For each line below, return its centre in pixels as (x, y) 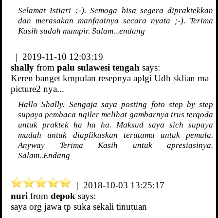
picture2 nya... (37, 89)
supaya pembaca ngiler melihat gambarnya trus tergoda (116, 115)
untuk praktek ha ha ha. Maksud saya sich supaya (116, 125)
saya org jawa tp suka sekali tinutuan (79, 207)
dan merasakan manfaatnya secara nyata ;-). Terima (116, 21)
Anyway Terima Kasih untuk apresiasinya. (116, 145)
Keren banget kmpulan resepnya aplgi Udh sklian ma (110, 78)
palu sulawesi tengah (98, 68)
